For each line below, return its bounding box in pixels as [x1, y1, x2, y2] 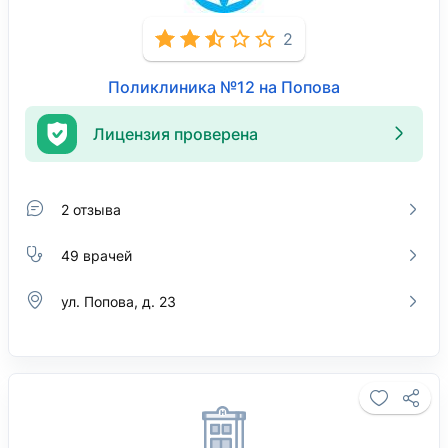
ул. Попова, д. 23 [61, 292, 176, 310]
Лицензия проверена [93, 123, 258, 144]
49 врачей [61, 246, 132, 264]
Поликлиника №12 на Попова [108, 77, 340, 97]
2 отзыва [61, 200, 121, 218]
